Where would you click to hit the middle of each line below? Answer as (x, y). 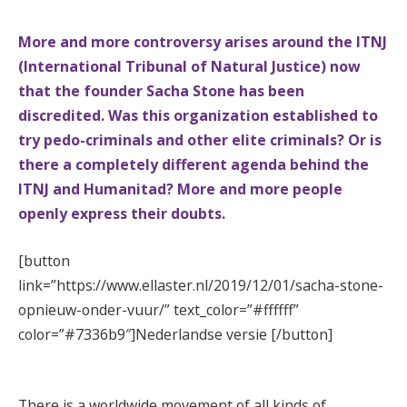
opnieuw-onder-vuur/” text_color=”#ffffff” (159, 309)
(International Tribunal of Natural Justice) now (189, 66)
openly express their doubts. (122, 213)
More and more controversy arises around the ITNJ (203, 42)
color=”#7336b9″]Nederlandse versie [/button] (175, 334)
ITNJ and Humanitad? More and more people (180, 189)
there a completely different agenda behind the (194, 164)
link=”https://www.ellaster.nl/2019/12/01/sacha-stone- (201, 285)
